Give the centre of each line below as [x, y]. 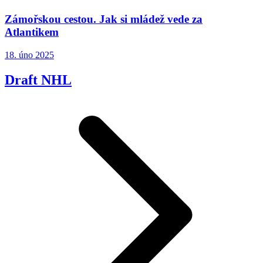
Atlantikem [32, 32]
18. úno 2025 [29, 55]
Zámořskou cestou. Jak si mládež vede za [104, 19]
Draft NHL [38, 80]
